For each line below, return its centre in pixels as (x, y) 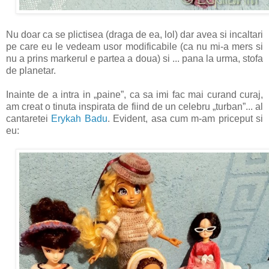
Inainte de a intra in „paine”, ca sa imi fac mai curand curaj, (134, 94)
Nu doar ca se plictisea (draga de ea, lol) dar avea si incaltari (134, 34)
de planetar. (31, 70)
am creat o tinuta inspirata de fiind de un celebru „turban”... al (134, 106)
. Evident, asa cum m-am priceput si (185, 118)
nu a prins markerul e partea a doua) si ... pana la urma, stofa (134, 58)
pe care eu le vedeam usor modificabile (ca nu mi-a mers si (134, 46)
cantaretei (29, 118)
